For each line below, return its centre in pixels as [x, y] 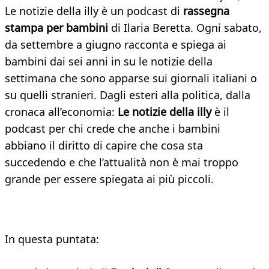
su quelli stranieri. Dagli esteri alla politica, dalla [128, 95]
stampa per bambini [58, 28]
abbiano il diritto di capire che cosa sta [104, 146]
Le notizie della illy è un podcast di [94, 11]
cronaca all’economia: [61, 112]
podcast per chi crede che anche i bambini [113, 129]
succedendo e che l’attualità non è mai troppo [122, 162]
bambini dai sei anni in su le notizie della [109, 62]
